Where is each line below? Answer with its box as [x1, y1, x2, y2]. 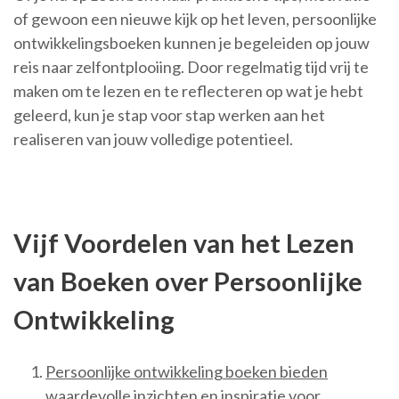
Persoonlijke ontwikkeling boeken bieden [45, 362, 328, 382]
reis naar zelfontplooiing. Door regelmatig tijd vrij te [13, 57, 369, 77]
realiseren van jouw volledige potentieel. [13, 129, 293, 149]
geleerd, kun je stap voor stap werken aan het [13, 105, 325, 125]
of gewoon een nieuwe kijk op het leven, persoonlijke [13, 9, 377, 28]
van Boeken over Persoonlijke [13, 265, 362, 297]
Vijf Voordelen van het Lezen [13, 227, 354, 258]
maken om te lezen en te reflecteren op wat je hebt [13, 81, 363, 101]
